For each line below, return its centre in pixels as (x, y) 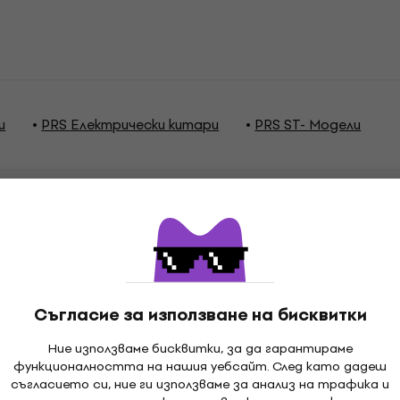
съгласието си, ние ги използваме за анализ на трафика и (200, 384)
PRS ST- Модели (308, 125)
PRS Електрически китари (130, 125)
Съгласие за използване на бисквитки (200, 315)
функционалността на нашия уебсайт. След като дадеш (200, 367)
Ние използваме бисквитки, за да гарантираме (200, 349)
